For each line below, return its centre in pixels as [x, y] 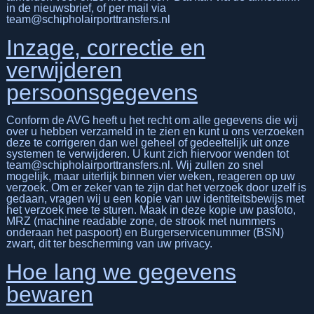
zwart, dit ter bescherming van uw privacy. [109, 243]
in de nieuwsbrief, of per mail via [86, 8]
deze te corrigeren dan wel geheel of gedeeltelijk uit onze [148, 142]
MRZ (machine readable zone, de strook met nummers [141, 221]
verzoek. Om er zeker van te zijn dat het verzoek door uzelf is [156, 187]
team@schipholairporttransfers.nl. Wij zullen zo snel [135, 165]
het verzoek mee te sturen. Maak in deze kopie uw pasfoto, [151, 210]
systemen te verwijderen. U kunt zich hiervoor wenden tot [147, 153]
